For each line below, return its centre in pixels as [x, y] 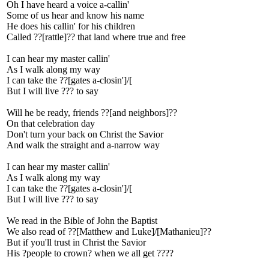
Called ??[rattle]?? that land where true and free [96, 37]
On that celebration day [51, 123]
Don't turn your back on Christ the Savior [85, 134]
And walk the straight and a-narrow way [83, 145]
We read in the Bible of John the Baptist [82, 221]
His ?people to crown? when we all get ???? [90, 253]
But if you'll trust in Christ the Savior [76, 242]
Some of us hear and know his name [75, 15]
